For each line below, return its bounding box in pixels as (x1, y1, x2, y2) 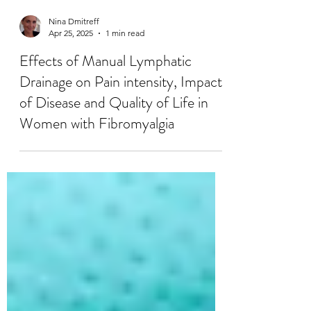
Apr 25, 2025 (49, 76, 93, 87)
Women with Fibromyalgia (19, 161, 174, 183)
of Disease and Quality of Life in (19, 140, 208, 162)
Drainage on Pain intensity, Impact (19, 119, 222, 141)
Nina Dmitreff (49, 65, 99, 75)
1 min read (106, 76, 144, 87)
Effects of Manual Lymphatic (19, 99, 192, 120)
